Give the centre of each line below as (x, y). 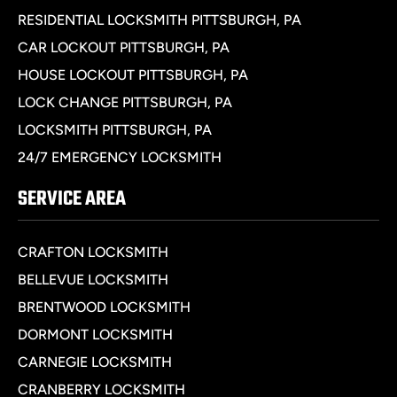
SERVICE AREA (72, 200)
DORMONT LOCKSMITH (95, 335)
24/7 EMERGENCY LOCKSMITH (120, 158)
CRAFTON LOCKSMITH (93, 253)
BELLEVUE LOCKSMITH (93, 280)
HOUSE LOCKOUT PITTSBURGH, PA (133, 75)
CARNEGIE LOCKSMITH (95, 362)
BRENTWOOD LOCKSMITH (104, 307)
